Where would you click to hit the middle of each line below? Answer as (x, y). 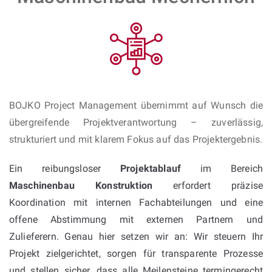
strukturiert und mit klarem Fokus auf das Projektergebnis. (136, 139)
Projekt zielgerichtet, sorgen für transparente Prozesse (136, 253)
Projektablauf (151, 168)
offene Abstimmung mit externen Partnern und (136, 219)
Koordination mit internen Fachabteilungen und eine (136, 202)
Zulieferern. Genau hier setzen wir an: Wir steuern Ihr (136, 236)
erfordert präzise (208, 185)
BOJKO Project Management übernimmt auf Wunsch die (136, 105)
